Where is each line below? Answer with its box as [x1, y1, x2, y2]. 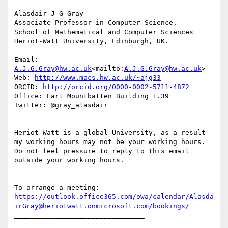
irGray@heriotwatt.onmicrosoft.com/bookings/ [14, 202, 189, 210]
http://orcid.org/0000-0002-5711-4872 [43, 83, 189, 91]
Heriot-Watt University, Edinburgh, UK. [14, 37, 169, 45]
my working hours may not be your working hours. [14, 138, 206, 146]
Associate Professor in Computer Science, [14, 19, 177, 27]
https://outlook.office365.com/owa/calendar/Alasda [14, 193, 214, 201]
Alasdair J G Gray [14, 10, 83, 18]
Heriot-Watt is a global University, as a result [14, 129, 206, 137]
